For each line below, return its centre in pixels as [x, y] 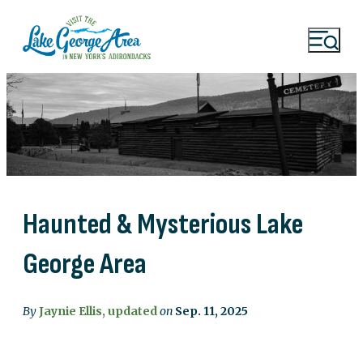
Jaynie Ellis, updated [98, 311]
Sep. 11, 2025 [211, 311]
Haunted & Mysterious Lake [163, 224]
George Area [85, 264]
